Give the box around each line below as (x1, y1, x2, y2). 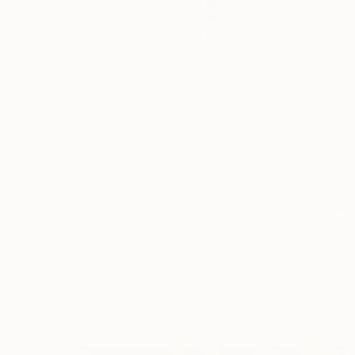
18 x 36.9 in (163, 262, 223, 277)
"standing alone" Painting (44, 226, 201, 242)
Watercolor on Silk (44, 262, 140, 277)
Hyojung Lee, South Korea (44, 245, 181, 259)
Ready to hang (44, 280, 122, 294)
